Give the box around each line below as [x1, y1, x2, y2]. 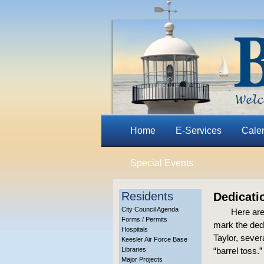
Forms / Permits [121, 216, 167, 223]
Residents [121, 190, 173, 203]
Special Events [130, 158, 193, 168]
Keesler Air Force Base [121, 236, 187, 243]
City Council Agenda [121, 206, 179, 213]
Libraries [121, 246, 146, 253]
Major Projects [121, 256, 163, 263]
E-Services [175, 126, 222, 136]
